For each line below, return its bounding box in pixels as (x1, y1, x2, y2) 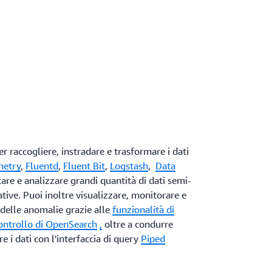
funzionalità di (112, 203, 174, 216)
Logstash (109, 160, 148, 172)
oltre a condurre (101, 218, 173, 230)
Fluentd (25, 160, 58, 172)
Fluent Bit (63, 160, 105, 172)
